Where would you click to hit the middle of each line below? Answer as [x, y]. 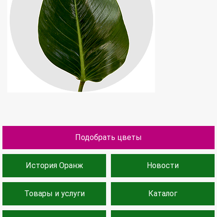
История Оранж [54, 165]
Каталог [163, 193]
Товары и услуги [54, 193]
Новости [163, 165]
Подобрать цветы [108, 137]
